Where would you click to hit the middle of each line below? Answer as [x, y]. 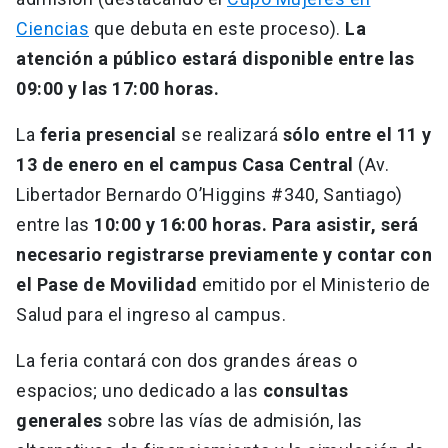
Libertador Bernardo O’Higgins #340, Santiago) [209, 195]
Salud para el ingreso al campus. [151, 315]
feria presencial [108, 135]
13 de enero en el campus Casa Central [187, 165]
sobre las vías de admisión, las [232, 421]
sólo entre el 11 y [357, 135]
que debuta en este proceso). [217, 29]
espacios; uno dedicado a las [139, 391]
